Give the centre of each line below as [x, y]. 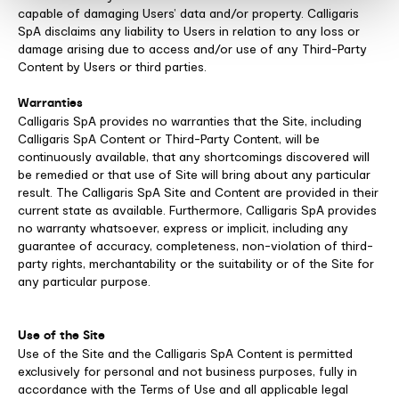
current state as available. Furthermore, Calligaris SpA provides [197, 210]
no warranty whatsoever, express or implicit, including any [183, 228]
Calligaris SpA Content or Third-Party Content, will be [169, 139]
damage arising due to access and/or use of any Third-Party [192, 49]
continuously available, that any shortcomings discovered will [194, 157]
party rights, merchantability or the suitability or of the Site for [196, 264]
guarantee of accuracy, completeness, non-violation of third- [195, 246]
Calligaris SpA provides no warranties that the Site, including [190, 121]
